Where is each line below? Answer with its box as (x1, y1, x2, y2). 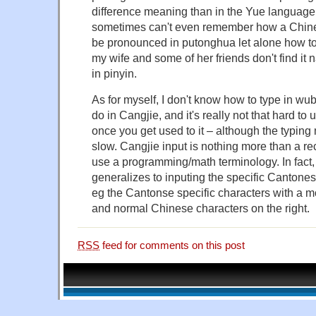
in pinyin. (92, 67, 137, 80)
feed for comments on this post (99, 240, 245, 252)
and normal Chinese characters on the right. (92, 202, 310, 215)
